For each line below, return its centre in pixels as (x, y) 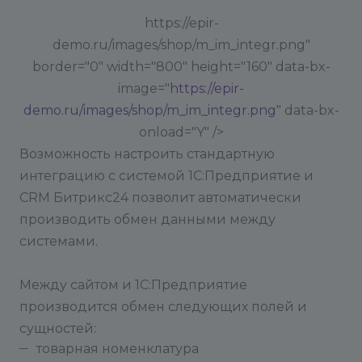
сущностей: (58, 328)
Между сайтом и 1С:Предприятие (133, 285)
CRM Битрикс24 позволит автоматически (160, 198)
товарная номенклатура (118, 349)
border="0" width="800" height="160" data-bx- (181, 67)
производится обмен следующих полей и (163, 307)
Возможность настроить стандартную (147, 154)
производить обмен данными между (147, 219)
